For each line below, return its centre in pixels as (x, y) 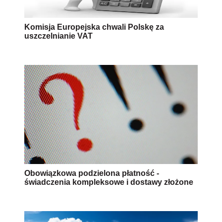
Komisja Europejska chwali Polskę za (94, 27)
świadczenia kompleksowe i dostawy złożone (109, 182)
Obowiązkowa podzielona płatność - (92, 173)
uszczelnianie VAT (58, 36)
